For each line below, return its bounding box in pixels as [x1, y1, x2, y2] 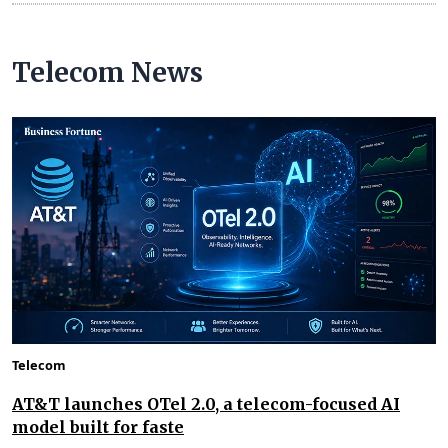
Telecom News [12, 56, 203, 90]
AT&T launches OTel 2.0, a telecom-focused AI [12, 393, 400, 414]
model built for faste [12, 416, 184, 437]
